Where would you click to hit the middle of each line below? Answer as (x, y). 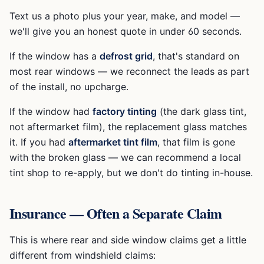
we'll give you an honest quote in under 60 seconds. (126, 31)
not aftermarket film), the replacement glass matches (128, 127)
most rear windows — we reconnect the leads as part (129, 71)
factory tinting (125, 111)
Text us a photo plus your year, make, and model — (125, 16)
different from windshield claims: (82, 255)
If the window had (51, 111)
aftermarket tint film (113, 142)
